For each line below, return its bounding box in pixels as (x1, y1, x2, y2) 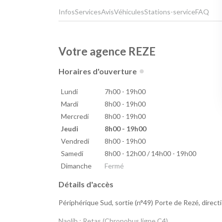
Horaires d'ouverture (58, 66, 137, 76)
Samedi (60, 149, 83, 158)
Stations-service (144, 7, 195, 16)
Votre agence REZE (58, 45, 156, 58)
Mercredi (60, 112, 89, 121)
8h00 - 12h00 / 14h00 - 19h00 (104, 149, 196, 158)
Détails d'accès (58, 179, 113, 189)
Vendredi (60, 137, 89, 146)
